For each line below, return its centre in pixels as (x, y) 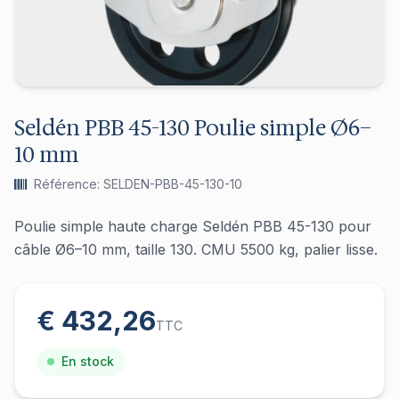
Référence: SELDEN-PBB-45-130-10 (138, 184)
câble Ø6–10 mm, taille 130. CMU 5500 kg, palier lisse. (196, 249)
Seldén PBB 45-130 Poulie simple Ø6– (193, 128)
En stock (88, 361)
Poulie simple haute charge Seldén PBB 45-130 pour (193, 226)
